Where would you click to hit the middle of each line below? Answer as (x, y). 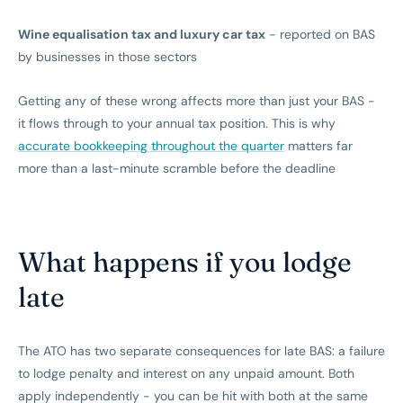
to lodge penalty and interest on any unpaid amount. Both (186, 374)
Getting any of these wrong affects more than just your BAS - (197, 101)
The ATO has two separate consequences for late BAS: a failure (201, 351)
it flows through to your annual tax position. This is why (177, 124)
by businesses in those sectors (107, 57)
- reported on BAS (320, 35)
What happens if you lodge (185, 262)
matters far (318, 146)
